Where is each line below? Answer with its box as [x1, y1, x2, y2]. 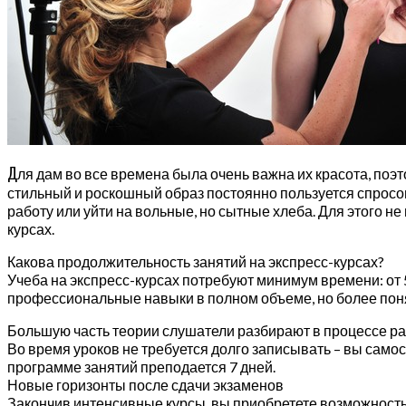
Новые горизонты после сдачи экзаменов [7, 376, 284, 394]
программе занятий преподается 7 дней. [7, 358, 275, 376]
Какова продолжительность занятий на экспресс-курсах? [7, 253, 384, 271]
